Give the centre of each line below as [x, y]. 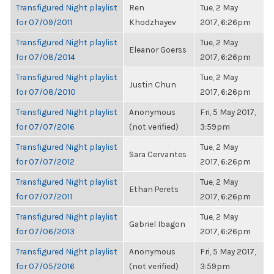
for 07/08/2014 [46, 57]
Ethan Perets [154, 189]
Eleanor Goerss [158, 50]
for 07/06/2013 [45, 231]
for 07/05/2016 [45, 266]
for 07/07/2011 [44, 196]
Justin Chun [153, 84]
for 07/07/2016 [45, 127]
